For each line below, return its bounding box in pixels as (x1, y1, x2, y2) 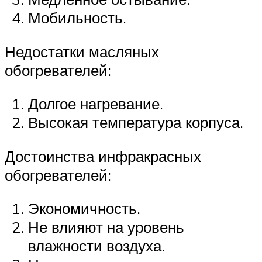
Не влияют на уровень (28, 218, 184, 237)
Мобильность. (28, 8, 126, 27)
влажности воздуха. (28, 236, 165, 256)
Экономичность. (28, 199, 140, 218)
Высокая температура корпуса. (28, 113, 243, 132)
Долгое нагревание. (28, 94, 163, 113)
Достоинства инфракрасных (5, 146, 201, 166)
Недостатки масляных (5, 42, 159, 61)
